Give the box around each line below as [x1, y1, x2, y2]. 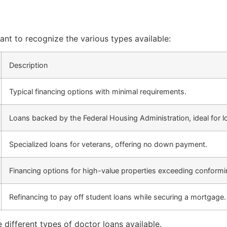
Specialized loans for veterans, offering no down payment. [9, 140, 207, 149]
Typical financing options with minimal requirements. [9, 87, 186, 96]
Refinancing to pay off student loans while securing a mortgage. [9, 193, 226, 202]
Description [9, 61, 48, 70]
